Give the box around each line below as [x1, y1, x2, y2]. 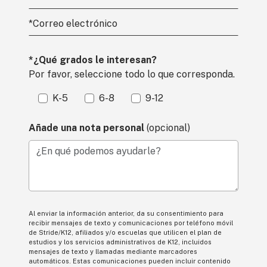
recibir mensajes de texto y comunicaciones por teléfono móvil [29, 219, 233, 226]
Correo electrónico [33, 18, 117, 29]
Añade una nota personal [29, 122, 147, 133]
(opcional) [147, 122, 190, 133]
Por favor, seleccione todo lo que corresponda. [29, 69, 235, 80]
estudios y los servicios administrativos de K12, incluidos [29, 238, 212, 246]
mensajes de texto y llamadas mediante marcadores [29, 248, 197, 255]
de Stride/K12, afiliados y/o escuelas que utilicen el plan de [29, 229, 222, 236]
